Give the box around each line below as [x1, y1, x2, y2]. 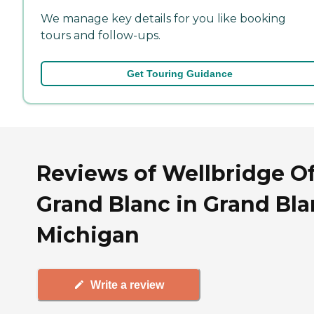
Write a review [90, 278, 164, 291]
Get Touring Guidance [126, 67, 233, 79]
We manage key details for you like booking [41, 11, 286, 25]
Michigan [36, 221, 139, 248]
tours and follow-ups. [41, 28, 161, 42]
